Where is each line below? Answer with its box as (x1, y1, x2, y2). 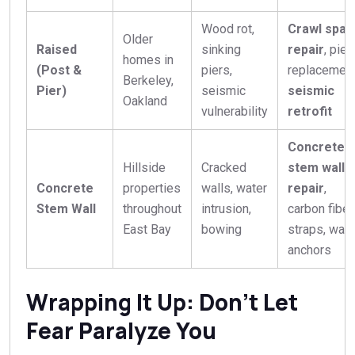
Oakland (123, 94, 167, 109)
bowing (201, 222, 242, 238)
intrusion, (201, 201, 251, 217)
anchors (288, 242, 331, 258)
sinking (201, 42, 241, 58)
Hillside (123, 160, 166, 176)
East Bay (123, 222, 171, 238)
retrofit (288, 104, 332, 120)
